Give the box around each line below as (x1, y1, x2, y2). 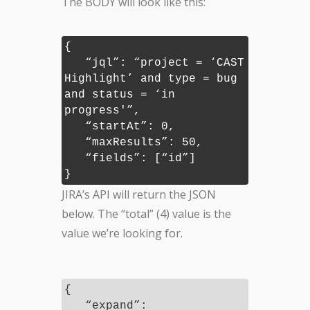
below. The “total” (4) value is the (62, 206, 231, 222)
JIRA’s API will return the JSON (62, 187, 216, 203)
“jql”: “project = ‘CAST (64, 57, 244, 70)
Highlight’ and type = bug (64, 73, 237, 86)
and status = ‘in (64, 89, 175, 102)
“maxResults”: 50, (64, 136, 203, 149)
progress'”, (64, 104, 140, 118)
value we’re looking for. (62, 226, 183, 241)
